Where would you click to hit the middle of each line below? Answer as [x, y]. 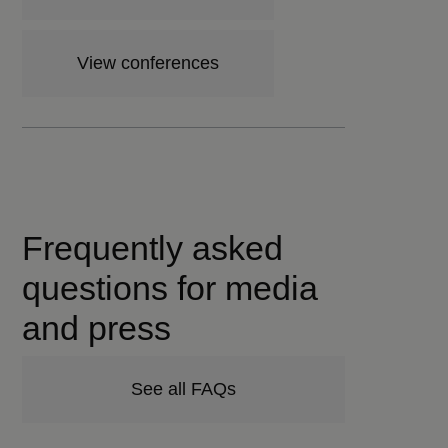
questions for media [170, 288]
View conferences [148, 63]
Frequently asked [153, 248]
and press [97, 328]
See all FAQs [183, 389]
